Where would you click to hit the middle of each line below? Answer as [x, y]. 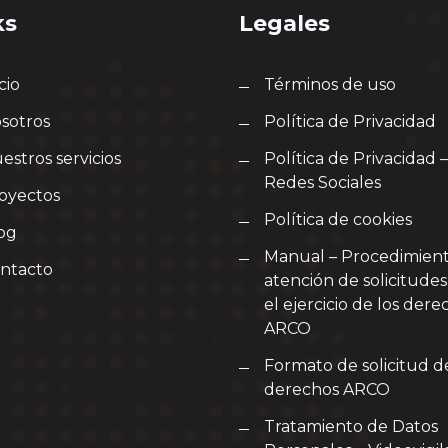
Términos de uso [330, 84]
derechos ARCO [327, 389]
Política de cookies [338, 219]
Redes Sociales [322, 182]
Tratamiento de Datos [351, 426]
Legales [284, 23]
